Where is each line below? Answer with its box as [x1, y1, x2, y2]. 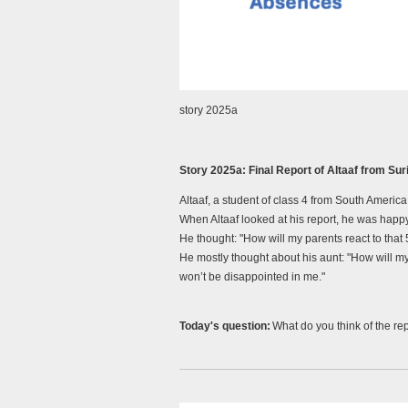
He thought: [179, 232, 240, 246]
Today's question [179, 320, 267, 333]
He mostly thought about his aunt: [179, 251, 347, 265]
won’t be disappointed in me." [179, 270, 325, 284]
